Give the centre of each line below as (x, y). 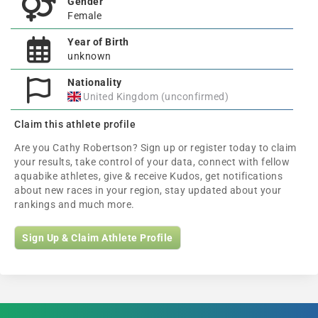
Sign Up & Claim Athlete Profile (98, 238)
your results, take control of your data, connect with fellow (152, 162)
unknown (89, 56)
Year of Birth (98, 42)
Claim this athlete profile (75, 124)
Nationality (95, 82)
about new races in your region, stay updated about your (148, 190)
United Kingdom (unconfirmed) (156, 97)
